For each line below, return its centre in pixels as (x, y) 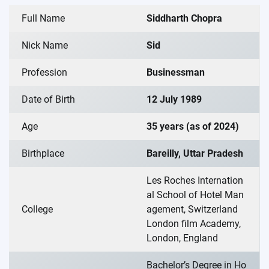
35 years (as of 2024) (193, 126)
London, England (182, 238)
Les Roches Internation (195, 180)
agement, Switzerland (192, 209)
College (37, 209)
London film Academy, (194, 223)
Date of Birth (48, 99)
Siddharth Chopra (184, 18)
